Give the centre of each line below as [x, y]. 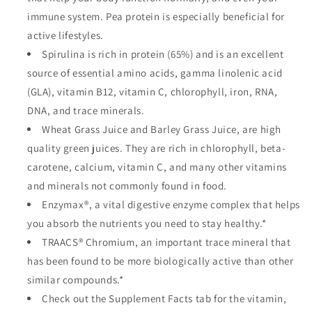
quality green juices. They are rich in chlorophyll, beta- [157, 148]
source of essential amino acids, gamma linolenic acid [155, 73]
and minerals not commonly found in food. [127, 186]
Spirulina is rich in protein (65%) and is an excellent [163, 54]
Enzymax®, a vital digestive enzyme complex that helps [171, 205]
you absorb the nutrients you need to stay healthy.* [147, 224]
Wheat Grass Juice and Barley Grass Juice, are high [162, 130]
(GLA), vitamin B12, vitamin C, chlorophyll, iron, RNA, [153, 92]
